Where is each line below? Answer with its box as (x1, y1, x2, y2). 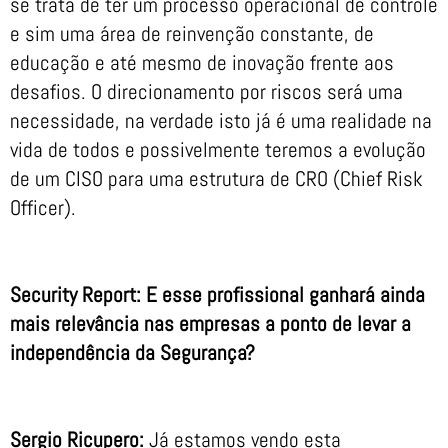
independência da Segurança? (10, 339, 255, 367)
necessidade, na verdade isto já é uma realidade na (10, 107, 432, 135)
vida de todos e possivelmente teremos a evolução (10, 136, 426, 164)
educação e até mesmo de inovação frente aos (10, 49, 394, 77)
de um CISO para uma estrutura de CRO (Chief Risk (10, 165, 423, 193)
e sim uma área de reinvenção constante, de (10, 20, 374, 48)
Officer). (10, 194, 76, 222)
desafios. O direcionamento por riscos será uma (10, 78, 403, 106)
